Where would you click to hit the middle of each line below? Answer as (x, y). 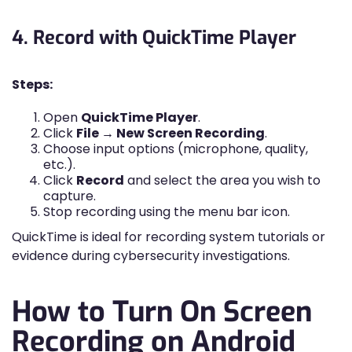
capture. (70, 196)
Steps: (32, 84)
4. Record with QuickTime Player (154, 38)
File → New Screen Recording (170, 133)
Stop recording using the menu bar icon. (167, 212)
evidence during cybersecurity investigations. (151, 256)
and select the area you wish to (222, 180)
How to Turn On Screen (162, 312)
